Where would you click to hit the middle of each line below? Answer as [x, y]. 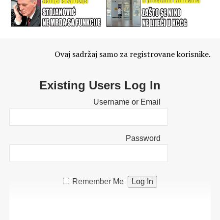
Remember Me [98, 182]
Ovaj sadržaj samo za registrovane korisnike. [133, 54]
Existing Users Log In [100, 85]
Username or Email [127, 102]
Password [143, 138]
